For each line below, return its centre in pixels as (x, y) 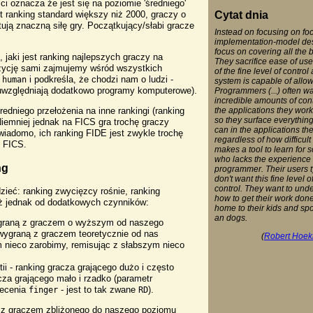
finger (44, 290)
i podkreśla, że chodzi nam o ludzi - (100, 79)
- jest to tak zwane (99, 289)
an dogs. (231, 217)
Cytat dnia (241, 15)
